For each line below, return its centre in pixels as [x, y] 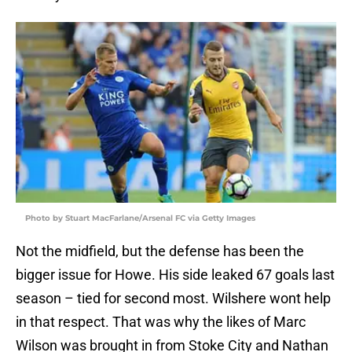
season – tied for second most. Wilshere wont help [173, 299]
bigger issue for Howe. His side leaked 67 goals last [175, 275]
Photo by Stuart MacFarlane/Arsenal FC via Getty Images [140, 218]
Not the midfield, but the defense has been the [160, 251]
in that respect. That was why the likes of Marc [161, 322]
